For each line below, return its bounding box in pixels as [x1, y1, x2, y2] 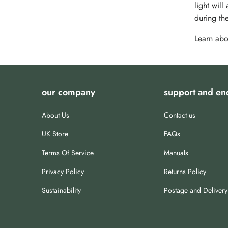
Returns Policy [164, 166, 206, 177]
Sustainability [42, 185, 81, 196]
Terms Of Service [42, 148, 94, 158]
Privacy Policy [42, 166, 84, 177]
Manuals [164, 148, 188, 158]
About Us [42, 110, 69, 121]
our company [42, 85, 95, 99]
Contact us [164, 110, 195, 121]
